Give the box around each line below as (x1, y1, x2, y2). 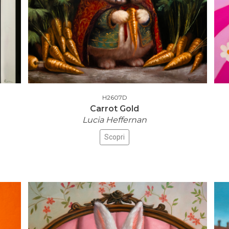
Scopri (104, 133, 125, 141)
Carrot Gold (90, 104, 139, 113)
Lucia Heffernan (82, 115, 147, 125)
